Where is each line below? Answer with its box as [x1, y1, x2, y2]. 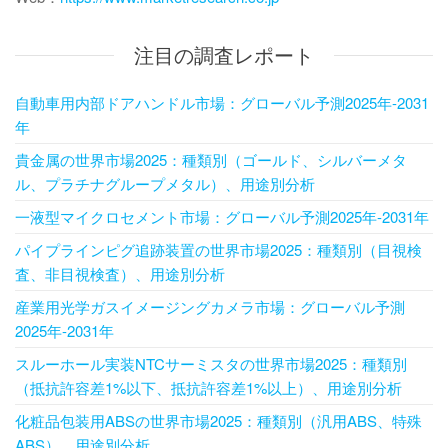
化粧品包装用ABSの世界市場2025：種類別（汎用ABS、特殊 [15, 410, 422, 432]
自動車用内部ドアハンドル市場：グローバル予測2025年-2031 [15, 92, 429, 114]
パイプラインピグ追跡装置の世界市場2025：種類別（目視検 [15, 239, 422, 261]
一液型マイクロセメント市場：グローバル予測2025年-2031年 [15, 206, 429, 228]
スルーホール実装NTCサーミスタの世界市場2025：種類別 [15, 353, 407, 375]
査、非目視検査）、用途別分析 [15, 263, 225, 285]
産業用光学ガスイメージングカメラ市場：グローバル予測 [15, 296, 405, 318]
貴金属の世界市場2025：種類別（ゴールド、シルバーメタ [15, 149, 407, 171]
